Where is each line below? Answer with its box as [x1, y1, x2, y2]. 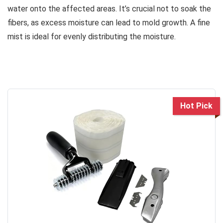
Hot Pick [180, 101, 213, 111]
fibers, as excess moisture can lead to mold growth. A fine [7, 17, 210, 27]
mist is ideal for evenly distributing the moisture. [7, 31, 176, 41]
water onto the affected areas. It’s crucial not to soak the [7, 3, 211, 13]
